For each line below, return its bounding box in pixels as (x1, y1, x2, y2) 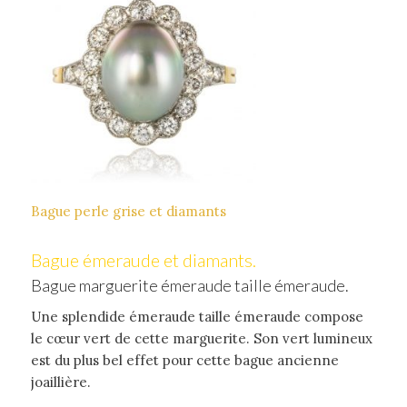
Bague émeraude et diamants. (30, 248, 256, 271)
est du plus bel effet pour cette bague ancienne (30, 351, 339, 369)
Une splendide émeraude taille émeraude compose (30, 307, 363, 325)
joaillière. (30, 372, 91, 391)
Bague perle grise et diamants (30, 202, 226, 220)
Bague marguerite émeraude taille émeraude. (30, 274, 349, 295)
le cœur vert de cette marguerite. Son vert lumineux (30, 329, 372, 347)
